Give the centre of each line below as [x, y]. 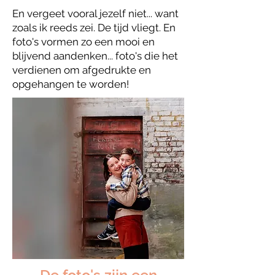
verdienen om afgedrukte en [82, 70]
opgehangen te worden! [71, 84]
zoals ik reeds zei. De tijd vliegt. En [94, 28]
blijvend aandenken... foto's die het [95, 56]
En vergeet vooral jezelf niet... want [95, 14]
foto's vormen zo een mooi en [83, 42]
